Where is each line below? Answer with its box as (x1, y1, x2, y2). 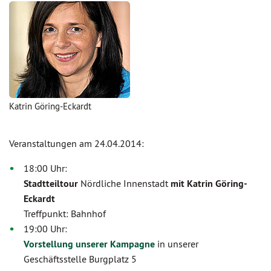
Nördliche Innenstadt (78, 177, 171, 189)
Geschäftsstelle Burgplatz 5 (24, 253, 137, 265)
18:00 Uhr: (24, 162, 67, 174)
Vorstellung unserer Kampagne (24, 238, 155, 250)
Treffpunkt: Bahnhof (24, 207, 106, 220)
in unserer (155, 238, 198, 250)
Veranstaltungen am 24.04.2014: (9, 137, 144, 149)
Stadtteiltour (24, 177, 78, 190)
